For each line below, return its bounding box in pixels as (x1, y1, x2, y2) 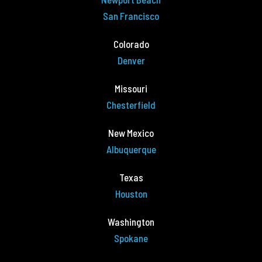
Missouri (115, 82, 147, 95)
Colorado (113, 38, 149, 50)
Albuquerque (106, 143, 156, 156)
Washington (108, 216, 154, 228)
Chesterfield (106, 99, 156, 111)
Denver (117, 54, 145, 67)
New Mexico (108, 127, 154, 139)
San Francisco (103, 10, 159, 22)
